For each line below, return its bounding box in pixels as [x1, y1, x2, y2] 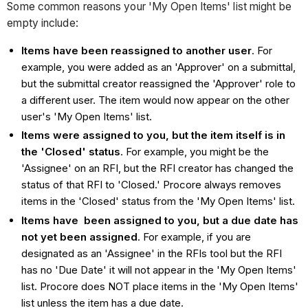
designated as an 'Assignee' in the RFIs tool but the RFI [21, 247, 283, 261]
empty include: [7, 16, 78, 30]
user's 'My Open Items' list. [21, 109, 155, 123]
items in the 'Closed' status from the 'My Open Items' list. [21, 195, 298, 208]
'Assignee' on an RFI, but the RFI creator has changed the [21, 162, 294, 175]
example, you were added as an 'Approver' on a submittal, [21, 60, 296, 74]
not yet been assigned [21, 230, 138, 244]
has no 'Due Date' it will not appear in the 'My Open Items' [21, 263, 297, 277]
